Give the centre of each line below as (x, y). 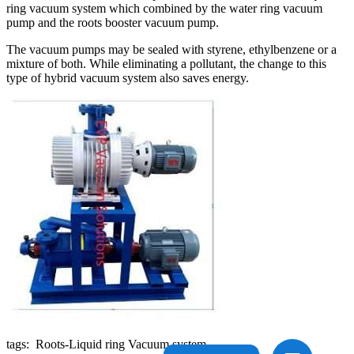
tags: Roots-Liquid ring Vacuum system (106, 344)
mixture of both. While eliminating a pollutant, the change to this (166, 63)
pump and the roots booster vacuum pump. (113, 22)
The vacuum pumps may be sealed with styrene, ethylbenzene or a (171, 49)
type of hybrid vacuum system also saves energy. (128, 77)
